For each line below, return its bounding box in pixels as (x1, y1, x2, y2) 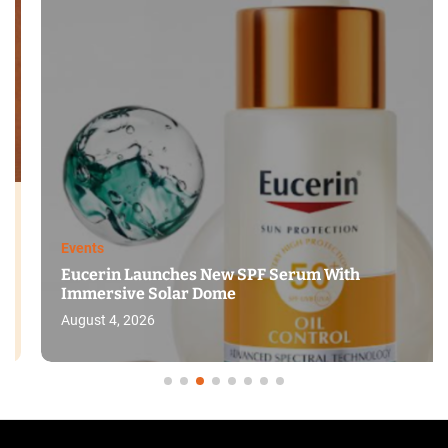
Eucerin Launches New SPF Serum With (35, 265, 334, 284)
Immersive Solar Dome (35, 284, 210, 303)
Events (35, 240, 78, 256)
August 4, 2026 (35, 312, 129, 328)
